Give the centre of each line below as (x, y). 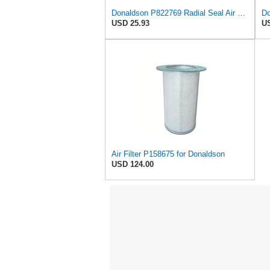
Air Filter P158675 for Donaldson (168, 154)
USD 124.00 (133, 165)
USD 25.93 (130, 24)
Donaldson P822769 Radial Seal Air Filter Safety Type (241, 13)
